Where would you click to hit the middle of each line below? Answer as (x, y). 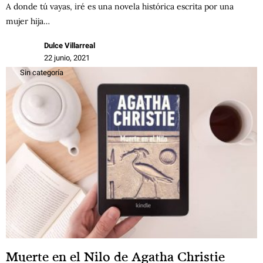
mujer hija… (28, 21)
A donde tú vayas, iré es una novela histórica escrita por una (120, 7)
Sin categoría (42, 73)
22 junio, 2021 (67, 58)
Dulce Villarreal (70, 46)
